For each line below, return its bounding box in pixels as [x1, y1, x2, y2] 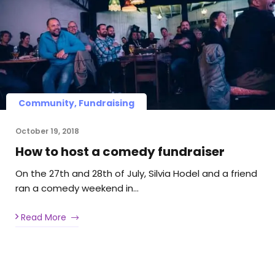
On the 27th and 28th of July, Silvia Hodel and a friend [15, 166, 257, 180]
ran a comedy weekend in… [15, 181, 139, 195]
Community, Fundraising [18, 96, 134, 109]
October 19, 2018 [15, 125, 79, 136]
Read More [18, 211, 66, 224]
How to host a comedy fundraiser [15, 142, 225, 160]
